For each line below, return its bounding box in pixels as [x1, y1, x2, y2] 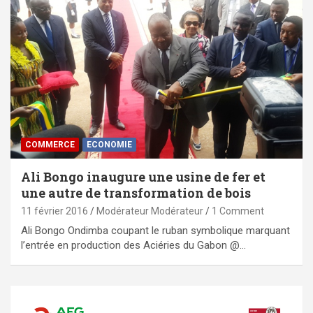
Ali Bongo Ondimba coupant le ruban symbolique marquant [21, 224, 290, 238]
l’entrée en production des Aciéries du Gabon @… [21, 239, 246, 252]
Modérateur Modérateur [96, 205, 203, 217]
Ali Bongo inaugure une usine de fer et [21, 168, 265, 186]
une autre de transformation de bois [21, 184, 251, 202]
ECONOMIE [87, 140, 132, 150]
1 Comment [212, 205, 264, 217]
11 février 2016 [21, 205, 88, 217]
